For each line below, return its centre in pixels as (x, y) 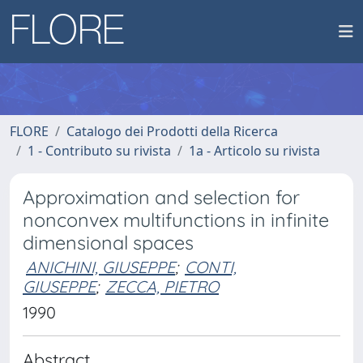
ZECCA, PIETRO (162, 286)
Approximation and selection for (161, 197)
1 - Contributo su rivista (99, 151)
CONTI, (211, 267)
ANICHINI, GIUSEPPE (100, 267)
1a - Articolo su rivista (254, 151)
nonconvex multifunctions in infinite (176, 220)
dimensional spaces (108, 243)
